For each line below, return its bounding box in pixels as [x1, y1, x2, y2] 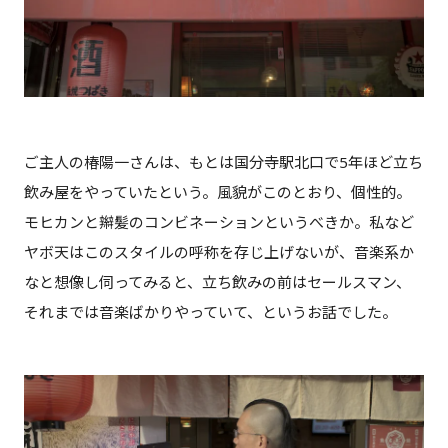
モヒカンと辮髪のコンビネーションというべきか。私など [23, 211, 414, 232]
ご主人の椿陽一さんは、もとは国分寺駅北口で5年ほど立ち [23, 151, 423, 172]
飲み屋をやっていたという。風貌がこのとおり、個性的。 [23, 181, 411, 202]
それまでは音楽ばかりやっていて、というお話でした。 [23, 301, 397, 322]
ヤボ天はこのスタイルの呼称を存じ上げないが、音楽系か [23, 241, 414, 262]
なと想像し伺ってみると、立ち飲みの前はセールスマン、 [23, 271, 411, 292]
